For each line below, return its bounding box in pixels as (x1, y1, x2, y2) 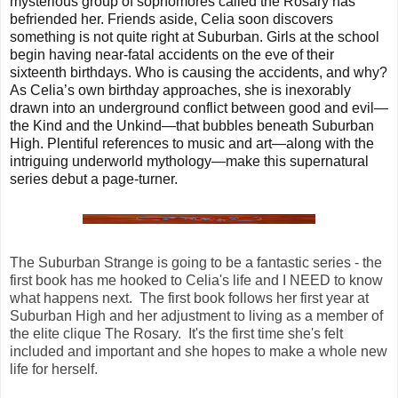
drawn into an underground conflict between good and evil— (10, 99, 388, 115)
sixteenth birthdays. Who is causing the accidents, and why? (10, 64, 387, 80)
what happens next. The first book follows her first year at (10, 290, 369, 306)
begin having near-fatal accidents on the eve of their (10, 46, 334, 62)
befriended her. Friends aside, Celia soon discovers (10, 11, 333, 27)
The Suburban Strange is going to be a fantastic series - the (10, 254, 382, 270)
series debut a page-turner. (10, 171, 178, 187)
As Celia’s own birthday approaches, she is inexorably (10, 82, 351, 98)
